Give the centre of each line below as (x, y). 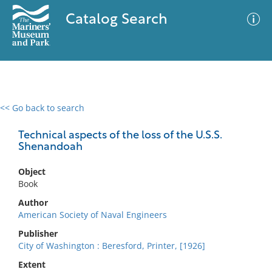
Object (32, 172)
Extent (32, 264)
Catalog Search (116, 20)
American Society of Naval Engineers (93, 215)
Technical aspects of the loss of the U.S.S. (120, 136)
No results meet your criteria (134, 182)
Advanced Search (180, 118)
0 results (27, 115)
